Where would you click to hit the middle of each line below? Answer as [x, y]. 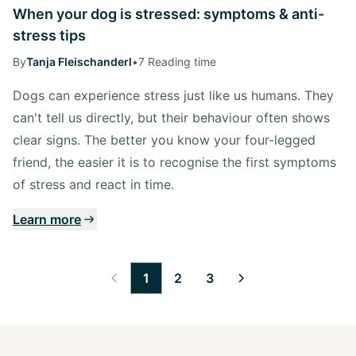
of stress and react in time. [93, 184]
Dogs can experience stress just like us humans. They [173, 95]
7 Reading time [177, 61]
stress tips [49, 35]
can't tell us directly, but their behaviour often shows [171, 117]
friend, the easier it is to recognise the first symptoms [174, 162]
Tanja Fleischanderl [79, 61]
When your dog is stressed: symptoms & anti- [168, 14]
